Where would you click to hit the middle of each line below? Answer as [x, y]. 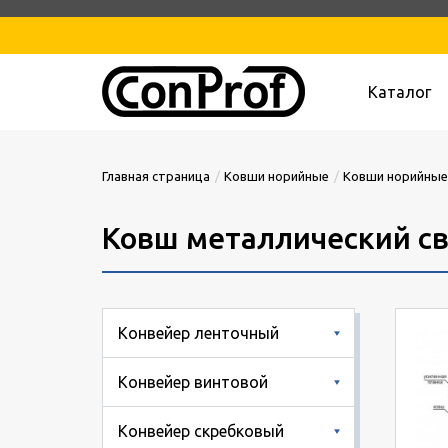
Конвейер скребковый [201, 430]
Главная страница [156, 175]
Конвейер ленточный [198, 332]
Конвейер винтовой [193, 381]
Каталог [399, 91]
